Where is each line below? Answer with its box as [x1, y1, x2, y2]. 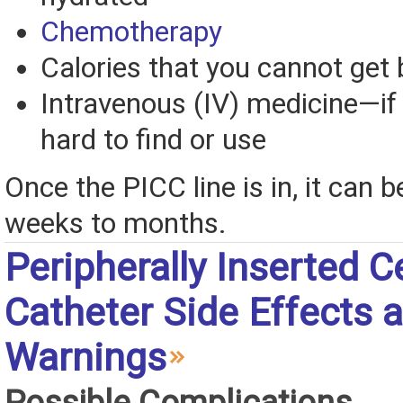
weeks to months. [4, 207, 227, 241]
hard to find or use [40, 123, 266, 157]
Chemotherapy [40, 15, 222, 49]
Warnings [4, 335, 166, 381]
